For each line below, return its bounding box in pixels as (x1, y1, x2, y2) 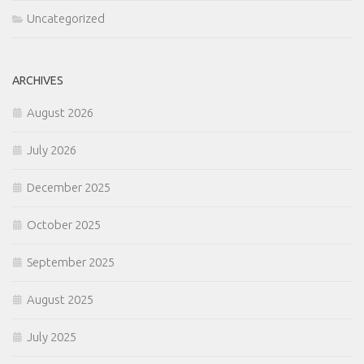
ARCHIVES (12, 74, 63, 88)
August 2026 (27, 106, 93, 120)
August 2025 (27, 292, 93, 307)
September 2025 (27, 255, 115, 270)
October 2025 (27, 218, 101, 232)
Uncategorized (27, 11, 105, 26)
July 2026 (27, 143, 76, 158)
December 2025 (27, 180, 110, 195)
